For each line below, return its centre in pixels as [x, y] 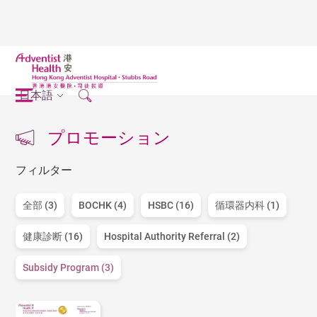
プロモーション [109, 138]
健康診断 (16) [53, 237]
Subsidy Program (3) [69, 268]
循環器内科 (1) [248, 206]
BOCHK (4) [103, 206]
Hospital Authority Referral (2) [172, 237]
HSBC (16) [171, 206]
